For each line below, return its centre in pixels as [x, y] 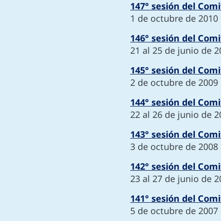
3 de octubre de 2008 [174, 147]
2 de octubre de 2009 [174, 82]
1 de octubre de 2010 [174, 18]
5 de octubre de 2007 [174, 211]
